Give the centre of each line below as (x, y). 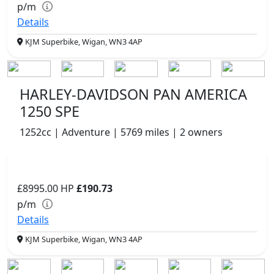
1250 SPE (50, 112)
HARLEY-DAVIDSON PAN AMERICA (133, 94)
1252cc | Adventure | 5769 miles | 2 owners (121, 132)
